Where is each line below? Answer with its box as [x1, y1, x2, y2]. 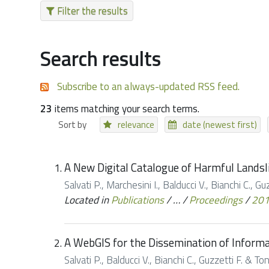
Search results [40, 43, 161, 74]
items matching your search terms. [52, 101, 199, 116]
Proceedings [189, 192, 243, 208]
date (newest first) [183, 118, 258, 131]
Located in [64, 192, 109, 208]
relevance [118, 118, 155, 131]
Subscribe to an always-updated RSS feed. [57, 78, 240, 94]
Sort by [58, 117, 86, 131]
